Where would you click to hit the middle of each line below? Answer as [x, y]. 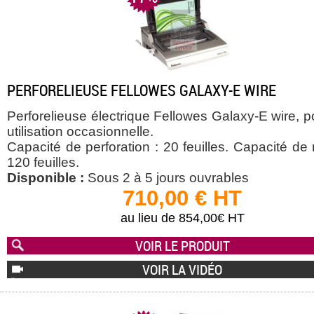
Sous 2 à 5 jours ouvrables [166, 178]
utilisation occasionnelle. [80, 132]
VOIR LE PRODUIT [182, 245]
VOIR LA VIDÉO [182, 270]
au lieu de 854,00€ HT [182, 218]
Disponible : [46, 178]
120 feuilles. [43, 163]
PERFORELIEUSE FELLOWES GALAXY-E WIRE [142, 90]
